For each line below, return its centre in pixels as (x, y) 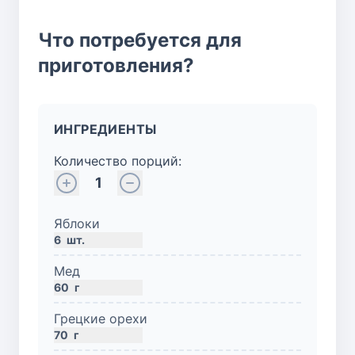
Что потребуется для (140, 40)
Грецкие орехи (101, 318)
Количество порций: (118, 160)
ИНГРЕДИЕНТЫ (105, 129)
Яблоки (77, 223)
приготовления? (116, 65)
